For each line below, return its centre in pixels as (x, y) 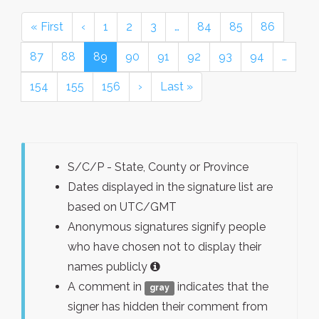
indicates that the (222, 287)
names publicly (109, 267)
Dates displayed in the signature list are (170, 187)
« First (47, 27)
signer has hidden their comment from (168, 307)
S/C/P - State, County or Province (158, 167)
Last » (177, 87)
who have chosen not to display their (164, 247)
